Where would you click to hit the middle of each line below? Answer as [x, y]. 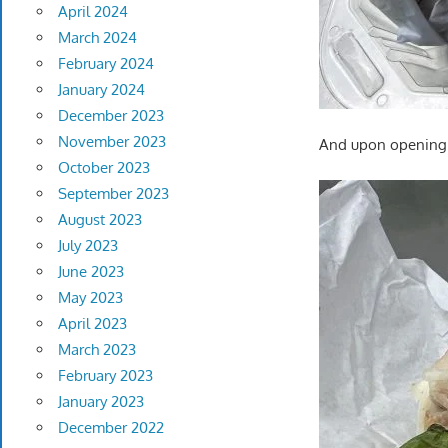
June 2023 [90, 272]
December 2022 [110, 428]
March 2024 [97, 38]
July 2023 [87, 246]
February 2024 [105, 64]
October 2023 [103, 168]
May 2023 [90, 298]
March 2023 [96, 350]
